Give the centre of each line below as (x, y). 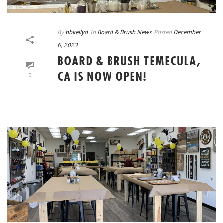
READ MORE (131, 100)
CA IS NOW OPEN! (102, 77)
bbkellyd (76, 33)
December (187, 33)
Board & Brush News (124, 33)
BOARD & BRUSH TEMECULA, (129, 62)
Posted (163, 33)
